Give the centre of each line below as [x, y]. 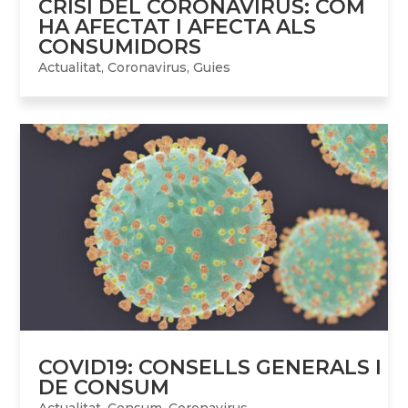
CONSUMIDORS [120, 46]
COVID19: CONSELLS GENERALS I [210, 367]
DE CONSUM [104, 387]
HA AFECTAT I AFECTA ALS [178, 26]
